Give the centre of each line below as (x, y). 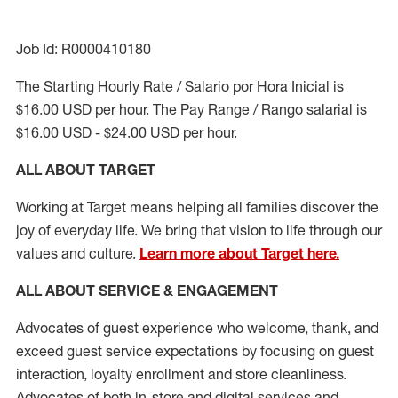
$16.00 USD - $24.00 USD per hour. (127, 132)
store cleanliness (289, 374)
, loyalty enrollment (146, 374)
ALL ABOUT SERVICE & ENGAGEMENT (147, 291)
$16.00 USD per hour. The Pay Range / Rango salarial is (191, 109)
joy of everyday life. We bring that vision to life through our (199, 230)
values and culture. (78, 253)
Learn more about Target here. (239, 253)
